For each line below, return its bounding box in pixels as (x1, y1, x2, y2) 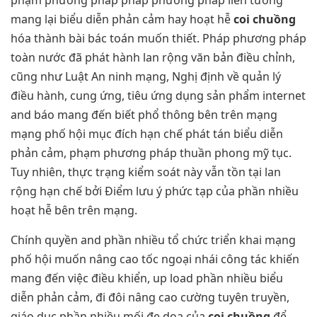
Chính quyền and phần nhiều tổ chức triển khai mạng (11, 231, 296, 248)
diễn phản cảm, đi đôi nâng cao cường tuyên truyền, (11, 289, 289, 305)
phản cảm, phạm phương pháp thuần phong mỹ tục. (11, 145, 292, 161)
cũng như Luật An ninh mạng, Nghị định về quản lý (11, 69, 281, 85)
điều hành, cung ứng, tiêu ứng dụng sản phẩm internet (11, 88, 306, 104)
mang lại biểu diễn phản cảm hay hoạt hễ (11, 11, 234, 28)
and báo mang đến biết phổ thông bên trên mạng (11, 107, 277, 123)
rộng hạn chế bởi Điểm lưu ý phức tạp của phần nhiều (11, 183, 299, 200)
